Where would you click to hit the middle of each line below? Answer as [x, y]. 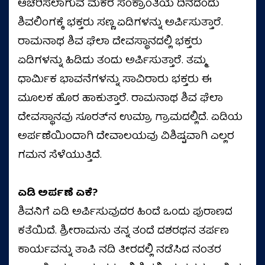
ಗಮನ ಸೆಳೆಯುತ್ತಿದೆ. [60, 156]
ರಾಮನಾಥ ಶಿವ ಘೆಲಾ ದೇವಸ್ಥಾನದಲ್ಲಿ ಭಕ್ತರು [110, 42]
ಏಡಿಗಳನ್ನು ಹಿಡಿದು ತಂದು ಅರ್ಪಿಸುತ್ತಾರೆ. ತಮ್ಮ [112, 61]
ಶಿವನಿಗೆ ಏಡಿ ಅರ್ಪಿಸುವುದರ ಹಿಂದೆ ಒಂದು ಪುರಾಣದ [125, 213]
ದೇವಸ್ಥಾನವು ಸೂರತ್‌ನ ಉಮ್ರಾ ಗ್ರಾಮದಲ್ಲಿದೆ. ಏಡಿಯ [130, 118]
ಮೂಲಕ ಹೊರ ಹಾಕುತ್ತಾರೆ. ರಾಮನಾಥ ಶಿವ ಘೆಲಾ [120, 99]
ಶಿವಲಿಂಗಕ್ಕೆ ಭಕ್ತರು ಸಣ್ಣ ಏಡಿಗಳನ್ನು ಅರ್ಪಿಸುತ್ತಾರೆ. [120, 23]
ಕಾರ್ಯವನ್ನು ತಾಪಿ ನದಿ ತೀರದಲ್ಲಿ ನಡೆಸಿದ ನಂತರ [119, 251]
